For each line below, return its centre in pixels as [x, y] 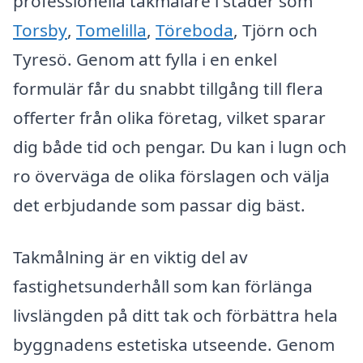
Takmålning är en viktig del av [130, 256]
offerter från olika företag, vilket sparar [169, 118]
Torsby [40, 30]
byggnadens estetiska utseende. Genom [174, 344]
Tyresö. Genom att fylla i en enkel [145, 60]
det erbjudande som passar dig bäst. [159, 205]
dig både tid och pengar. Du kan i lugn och [180, 147]
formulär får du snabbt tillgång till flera [168, 89]
